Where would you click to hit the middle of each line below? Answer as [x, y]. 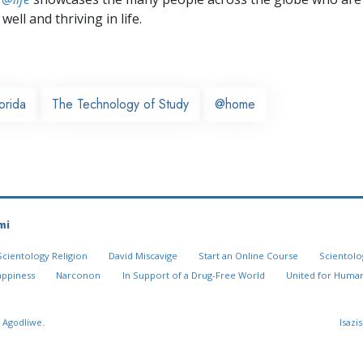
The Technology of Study [120, 104]
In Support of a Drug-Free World [193, 275]
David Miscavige [143, 256]
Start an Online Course [248, 256]
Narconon [79, 275]
